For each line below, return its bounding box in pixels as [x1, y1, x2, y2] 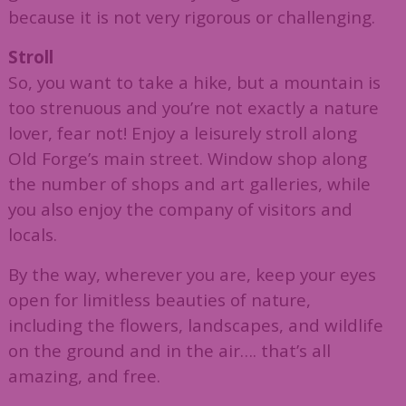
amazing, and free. [7, 364, 160, 388]
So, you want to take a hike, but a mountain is [7, 71, 381, 94]
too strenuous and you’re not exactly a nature [7, 96, 379, 120]
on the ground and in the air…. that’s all [7, 339, 331, 362]
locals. [7, 223, 57, 246]
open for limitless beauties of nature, [7, 288, 311, 312]
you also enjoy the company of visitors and [7, 198, 353, 221]
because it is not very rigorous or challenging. [7, 5, 375, 29]
